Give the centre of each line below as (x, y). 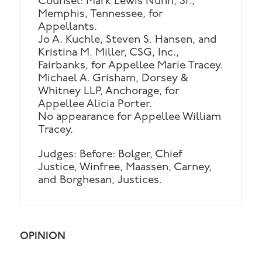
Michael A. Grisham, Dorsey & (113, 79)
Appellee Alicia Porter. (95, 105)
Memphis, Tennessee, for (101, 15)
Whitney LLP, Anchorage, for (109, 92)
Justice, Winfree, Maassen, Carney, (125, 168)
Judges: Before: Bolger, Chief (111, 155)
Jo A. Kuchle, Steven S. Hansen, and (128, 40)
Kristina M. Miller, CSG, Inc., (109, 53)
